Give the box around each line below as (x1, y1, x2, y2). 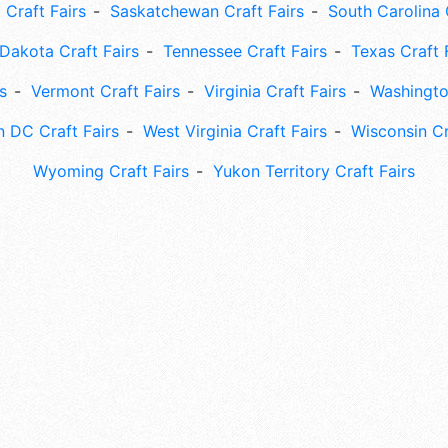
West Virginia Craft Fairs (143, 121, 327, 142)
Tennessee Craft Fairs (162, 41, 327, 62)
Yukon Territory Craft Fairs (213, 161, 415, 182)
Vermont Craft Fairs (31, 81, 180, 102)
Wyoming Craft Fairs (33, 161, 189, 182)
